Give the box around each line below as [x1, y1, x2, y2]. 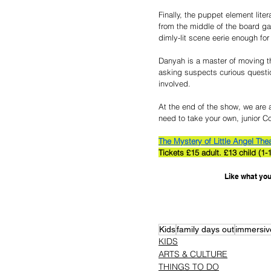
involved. [158, 78, 191, 88]
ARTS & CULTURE [158, 248, 227, 260]
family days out [177, 224, 234, 234]
